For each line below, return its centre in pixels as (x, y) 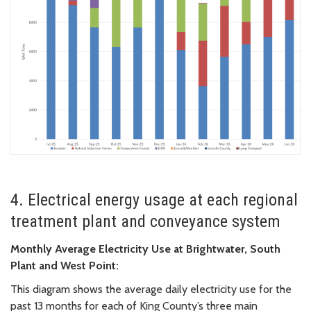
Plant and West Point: (65, 265)
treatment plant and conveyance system (145, 221)
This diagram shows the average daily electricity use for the (151, 289)
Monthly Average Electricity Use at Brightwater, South (145, 249)
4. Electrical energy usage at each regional (154, 200)
